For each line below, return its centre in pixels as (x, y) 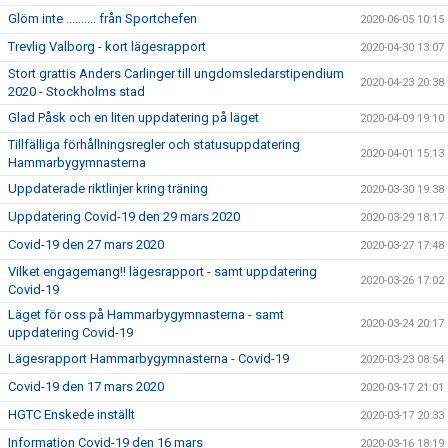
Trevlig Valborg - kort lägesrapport (107, 46)
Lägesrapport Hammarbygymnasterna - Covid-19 (148, 358)
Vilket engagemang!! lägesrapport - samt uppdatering (162, 271)
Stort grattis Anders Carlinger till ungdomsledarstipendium (176, 73)
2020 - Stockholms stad (76, 91)
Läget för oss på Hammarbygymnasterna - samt (146, 314)
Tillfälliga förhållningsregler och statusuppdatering (154, 144)
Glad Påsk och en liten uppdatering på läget (133, 117)
